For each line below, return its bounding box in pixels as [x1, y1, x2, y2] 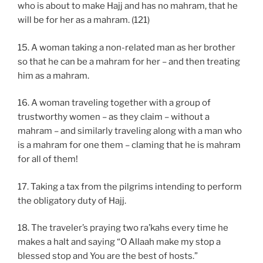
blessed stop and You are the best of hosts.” [18, 251, 198, 262]
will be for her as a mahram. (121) [18, 15, 150, 26]
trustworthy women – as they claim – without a [18, 112, 210, 123]
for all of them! [18, 154, 78, 165]
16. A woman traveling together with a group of [18, 97, 211, 109]
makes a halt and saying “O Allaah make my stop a [18, 237, 221, 248]
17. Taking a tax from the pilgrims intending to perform [18, 181, 242, 192]
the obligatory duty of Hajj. [18, 195, 126, 206]
